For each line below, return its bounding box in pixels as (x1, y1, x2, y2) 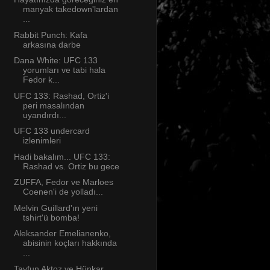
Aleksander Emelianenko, (13, 228, 111, 239)
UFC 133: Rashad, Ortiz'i (13, 90, 109, 101)
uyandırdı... (22, 110, 66, 120)
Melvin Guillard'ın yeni (13, 202, 98, 213)
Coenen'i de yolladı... (22, 187, 103, 197)
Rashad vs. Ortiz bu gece (22, 161, 119, 171)
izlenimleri (22, 136, 61, 146)
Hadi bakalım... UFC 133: (13, 151, 110, 162)
